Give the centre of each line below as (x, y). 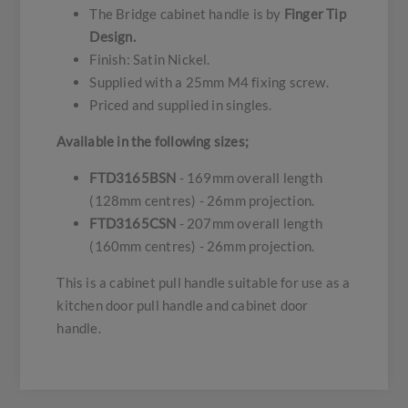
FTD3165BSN (133, 178)
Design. (112, 37)
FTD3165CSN (133, 224)
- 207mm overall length (250, 224)
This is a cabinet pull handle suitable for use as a (204, 283)
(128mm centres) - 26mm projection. (202, 201)
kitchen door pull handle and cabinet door (183, 306)
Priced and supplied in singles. (181, 105)
